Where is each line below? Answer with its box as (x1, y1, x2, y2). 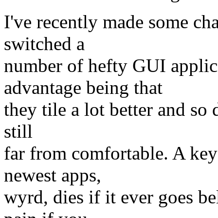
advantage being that (4, 76, 163, 98)
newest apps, (4, 164, 101, 185)
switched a (4, 33, 85, 54)
